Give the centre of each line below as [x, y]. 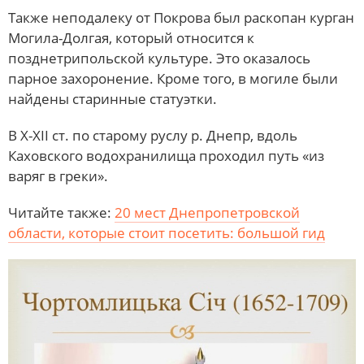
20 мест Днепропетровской [207, 212]
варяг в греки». [58, 175]
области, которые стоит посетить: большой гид [167, 232]
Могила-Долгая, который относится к [131, 37]
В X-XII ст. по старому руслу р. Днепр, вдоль [153, 135]
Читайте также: [61, 212]
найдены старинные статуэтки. [113, 98]
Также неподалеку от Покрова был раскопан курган [181, 17]
